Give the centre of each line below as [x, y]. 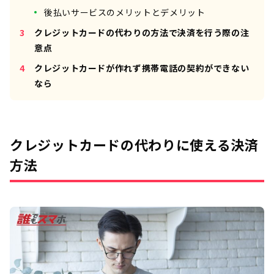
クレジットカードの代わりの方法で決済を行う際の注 [142, 33]
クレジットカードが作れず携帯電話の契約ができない [142, 68]
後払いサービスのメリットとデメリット [125, 13]
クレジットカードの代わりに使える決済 [134, 145]
